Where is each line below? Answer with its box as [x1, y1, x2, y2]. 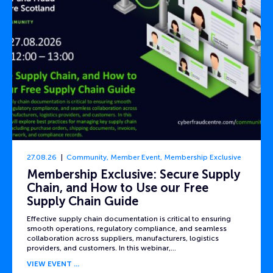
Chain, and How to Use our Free [27, 180, 208, 196]
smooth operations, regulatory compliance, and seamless [27, 224, 227, 233]
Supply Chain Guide [27, 194, 138, 209]
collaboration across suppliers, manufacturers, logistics [27, 233, 219, 243]
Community [66, 152, 107, 161]
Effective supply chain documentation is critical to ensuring [27, 214, 231, 223]
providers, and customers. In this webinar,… [27, 243, 176, 252]
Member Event [110, 152, 160, 161]
